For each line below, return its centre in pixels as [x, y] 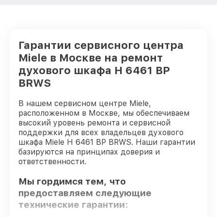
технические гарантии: [73, 204]
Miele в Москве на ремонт [91, 58]
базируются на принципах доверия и [89, 152]
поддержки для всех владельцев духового [101, 132]
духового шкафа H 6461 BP [94, 70]
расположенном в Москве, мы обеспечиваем [104, 113]
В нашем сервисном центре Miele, [85, 103]
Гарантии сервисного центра [101, 45]
